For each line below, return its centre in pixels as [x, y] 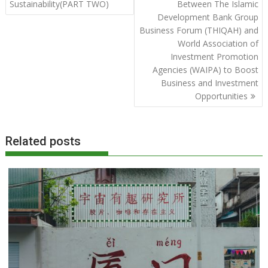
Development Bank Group [208, 17]
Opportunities [221, 96]
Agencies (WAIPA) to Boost [205, 70]
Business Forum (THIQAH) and [199, 31]
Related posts [43, 141]
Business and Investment [209, 83]
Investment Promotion [214, 57]
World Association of [218, 44]
